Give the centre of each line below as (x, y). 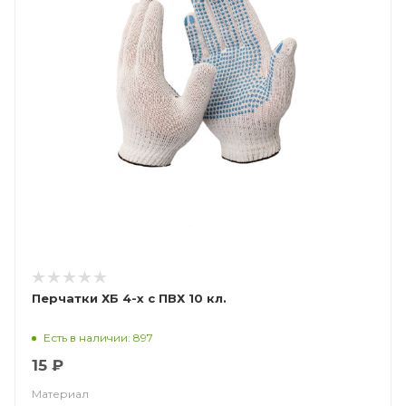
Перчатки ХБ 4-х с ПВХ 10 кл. (129, 298)
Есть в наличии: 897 (98, 337)
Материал (60, 394)
